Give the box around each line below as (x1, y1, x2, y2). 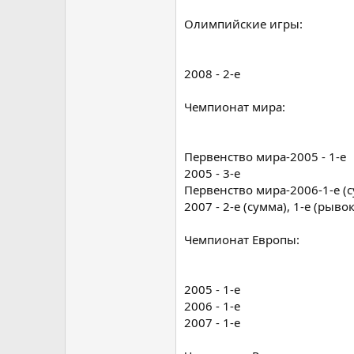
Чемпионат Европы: (184, 231, 299, 247)
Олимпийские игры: (184, 15, 303, 32)
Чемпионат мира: (184, 98, 285, 115)
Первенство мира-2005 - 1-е (184, 148, 346, 164)
